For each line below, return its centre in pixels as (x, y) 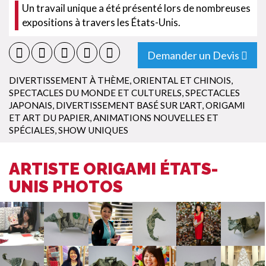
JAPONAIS (31, 105)
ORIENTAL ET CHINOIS (182, 80)
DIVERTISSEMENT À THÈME (69, 80)
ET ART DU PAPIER (49, 118)
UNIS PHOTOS (66, 187)
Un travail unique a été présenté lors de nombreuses (136, 8)
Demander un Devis (193, 55)
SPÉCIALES (32, 130)
